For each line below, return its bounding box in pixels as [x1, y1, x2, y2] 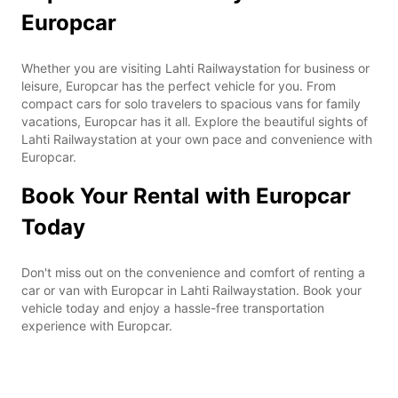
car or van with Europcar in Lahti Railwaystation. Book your [21, 282, 362, 298]
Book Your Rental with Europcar [21, 182, 351, 209]
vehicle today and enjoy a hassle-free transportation [21, 299, 324, 315]
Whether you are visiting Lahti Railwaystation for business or [21, 60, 370, 76]
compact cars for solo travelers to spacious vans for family [21, 95, 361, 111]
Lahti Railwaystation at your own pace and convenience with [21, 131, 372, 147]
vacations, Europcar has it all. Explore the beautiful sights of [21, 113, 368, 129]
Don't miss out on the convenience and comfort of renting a [21, 264, 365, 280]
